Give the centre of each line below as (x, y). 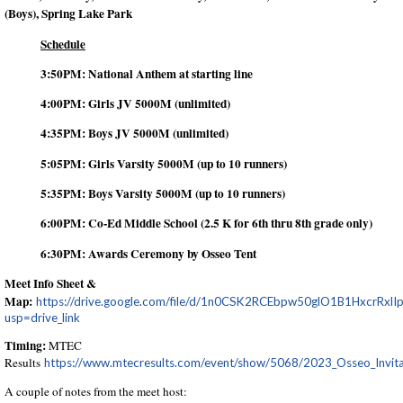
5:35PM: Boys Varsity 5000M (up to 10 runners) (163, 194)
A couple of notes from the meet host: (96, 391)
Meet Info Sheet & (50, 284)
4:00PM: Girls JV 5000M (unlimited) (135, 104)
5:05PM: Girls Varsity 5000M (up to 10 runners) (164, 163)
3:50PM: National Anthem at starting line (147, 73)
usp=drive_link (42, 318)
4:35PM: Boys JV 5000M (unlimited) (134, 134)
